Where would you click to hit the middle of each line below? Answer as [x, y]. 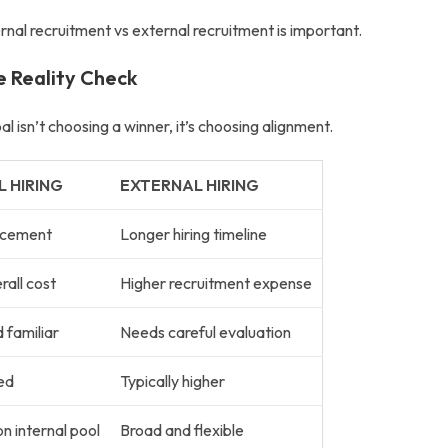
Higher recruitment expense [215, 283]
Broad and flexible [181, 430]
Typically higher [172, 381]
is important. [318, 30]
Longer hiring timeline [193, 234]
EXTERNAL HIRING [189, 185]
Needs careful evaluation [205, 332]
